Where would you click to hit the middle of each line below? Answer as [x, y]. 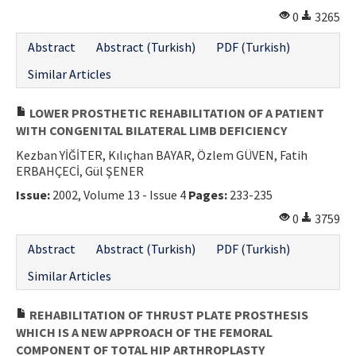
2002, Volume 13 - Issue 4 [119, 194]
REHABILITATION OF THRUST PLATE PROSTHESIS [168, 314]
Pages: [208, 194]
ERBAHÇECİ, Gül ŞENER [80, 170]
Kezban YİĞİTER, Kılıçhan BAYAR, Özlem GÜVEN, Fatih [162, 155]
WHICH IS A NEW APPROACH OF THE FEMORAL [144, 332]
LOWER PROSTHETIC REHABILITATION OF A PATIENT [176, 112]
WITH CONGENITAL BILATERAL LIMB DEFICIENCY [151, 130]
